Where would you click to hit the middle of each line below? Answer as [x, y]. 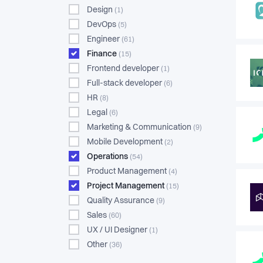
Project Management [127, 186]
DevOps [102, 25]
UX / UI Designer [118, 230]
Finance [103, 54]
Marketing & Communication [140, 127]
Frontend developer [124, 69]
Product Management [128, 171]
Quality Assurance [122, 201]
